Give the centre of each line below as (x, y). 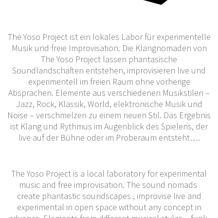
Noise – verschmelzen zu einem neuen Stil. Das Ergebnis (109, 115)
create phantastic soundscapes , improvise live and (109, 196)
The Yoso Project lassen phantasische (109, 59)
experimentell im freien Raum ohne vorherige (109, 81)
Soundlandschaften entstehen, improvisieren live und (109, 70)
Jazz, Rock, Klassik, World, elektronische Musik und (109, 104)
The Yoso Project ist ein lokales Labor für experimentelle (109, 36)
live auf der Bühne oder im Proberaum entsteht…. (109, 137)
